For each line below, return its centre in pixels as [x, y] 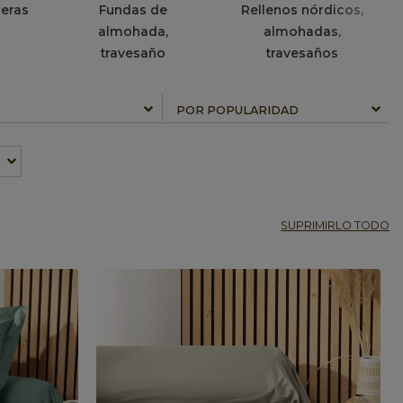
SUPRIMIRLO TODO [335, 225]
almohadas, [302, 31]
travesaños [302, 53]
